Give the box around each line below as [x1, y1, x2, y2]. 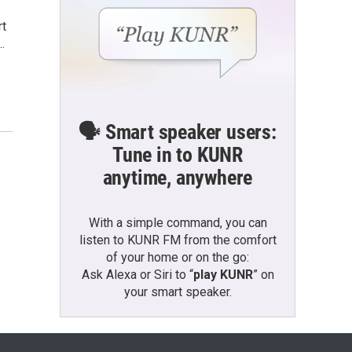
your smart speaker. [123, 284, 232, 299]
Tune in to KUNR [112, 142, 243, 167]
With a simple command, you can [88, 214, 267, 230]
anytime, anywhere [102, 165, 253, 189]
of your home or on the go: [106, 249, 249, 265]
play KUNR [192, 266, 253, 282]
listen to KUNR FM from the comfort [79, 232, 277, 247]
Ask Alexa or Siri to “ [81, 266, 193, 282]
